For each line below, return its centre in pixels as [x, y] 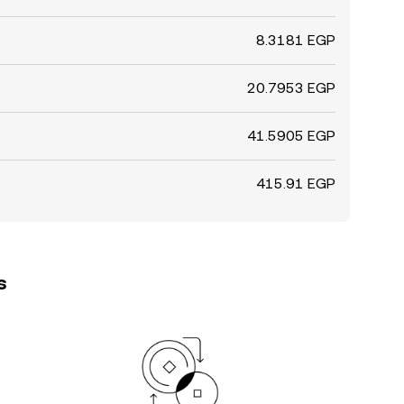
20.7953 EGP [291, 88]
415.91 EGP [296, 184]
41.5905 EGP [291, 136]
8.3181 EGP [296, 40]
